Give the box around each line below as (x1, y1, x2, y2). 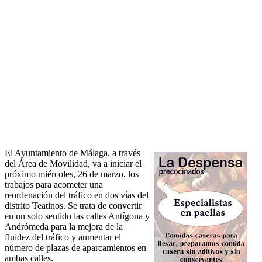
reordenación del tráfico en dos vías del (5, 190, 149, 201)
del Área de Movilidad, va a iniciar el (5, 158, 142, 169)
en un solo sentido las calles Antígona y (5, 211, 150, 222)
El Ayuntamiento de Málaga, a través (5, 148, 140, 158)
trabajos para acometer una (5, 180, 103, 190)
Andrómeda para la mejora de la (5, 222, 123, 232)
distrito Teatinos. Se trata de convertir (5, 201, 142, 211)
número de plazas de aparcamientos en (5, 243, 146, 253)
